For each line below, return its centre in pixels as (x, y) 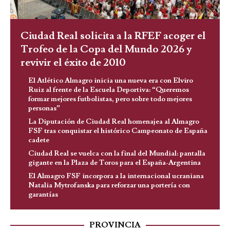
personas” (44, 108)
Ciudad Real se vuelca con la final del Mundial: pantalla (117, 153)
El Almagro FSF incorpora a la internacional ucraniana (116, 176)
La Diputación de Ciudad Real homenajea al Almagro (114, 121)
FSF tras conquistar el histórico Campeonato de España (118, 131)
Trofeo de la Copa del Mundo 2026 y (106, 49)
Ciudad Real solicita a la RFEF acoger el (113, 36)
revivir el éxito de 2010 (73, 62)
